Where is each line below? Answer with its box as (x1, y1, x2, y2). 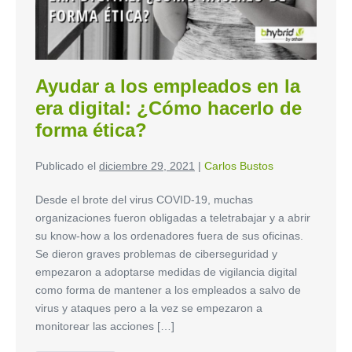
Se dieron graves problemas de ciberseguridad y (35, 247, 277, 261)
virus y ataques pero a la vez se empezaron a (35, 302, 262, 315)
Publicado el (35, 159, 96, 173)
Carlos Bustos (204, 159, 273, 173)
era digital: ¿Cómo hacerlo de (35, 97, 302, 119)
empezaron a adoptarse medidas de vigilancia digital (35, 266, 297, 279)
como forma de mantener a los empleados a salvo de (35, 284, 301, 297)
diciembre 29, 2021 (99, 159, 195, 173)
